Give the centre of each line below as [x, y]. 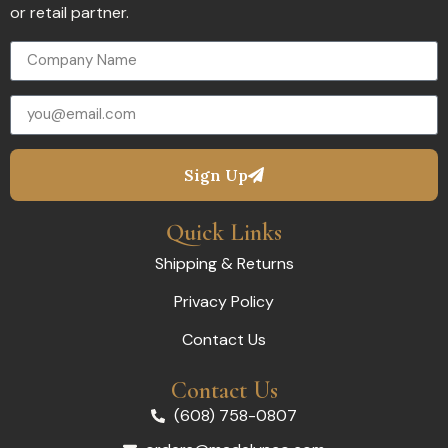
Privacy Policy [224, 301]
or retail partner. [69, 13]
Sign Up [216, 174]
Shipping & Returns [224, 263]
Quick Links [224, 232]
